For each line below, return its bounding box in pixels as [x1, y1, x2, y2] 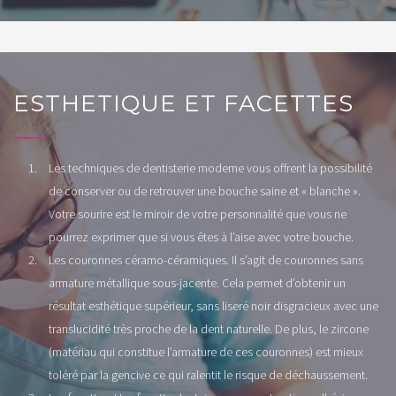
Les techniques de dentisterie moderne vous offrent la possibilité [49, 159, 372, 176]
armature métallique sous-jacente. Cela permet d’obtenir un [49, 274, 346, 291]
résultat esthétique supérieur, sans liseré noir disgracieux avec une [49, 297, 378, 314]
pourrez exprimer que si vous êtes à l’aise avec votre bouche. [49, 228, 354, 245]
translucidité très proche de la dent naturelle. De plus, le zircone [49, 320, 369, 337]
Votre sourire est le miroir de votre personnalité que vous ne [49, 205, 346, 222]
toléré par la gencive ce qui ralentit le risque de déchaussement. [49, 366, 368, 383]
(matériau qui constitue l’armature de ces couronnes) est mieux [49, 343, 363, 360]
